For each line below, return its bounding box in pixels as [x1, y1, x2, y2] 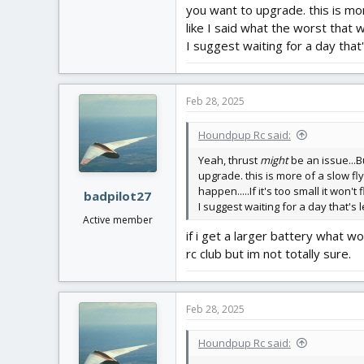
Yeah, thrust [198, 153, 260, 168]
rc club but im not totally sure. [186, 245, 351, 262]
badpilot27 [84, 187, 151, 204]
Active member [82, 212, 153, 227]
